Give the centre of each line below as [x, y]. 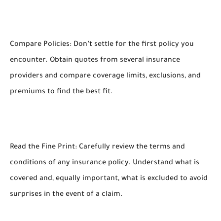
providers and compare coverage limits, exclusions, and [105, 76]
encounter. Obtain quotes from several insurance [95, 61]
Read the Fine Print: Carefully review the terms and [97, 147]
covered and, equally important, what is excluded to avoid [109, 179]
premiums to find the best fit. [61, 92]
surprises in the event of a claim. [66, 195]
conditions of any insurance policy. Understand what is [105, 163]
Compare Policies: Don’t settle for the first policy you [102, 45]
